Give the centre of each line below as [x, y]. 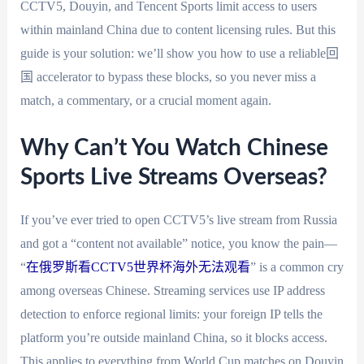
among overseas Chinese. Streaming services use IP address [172, 290]
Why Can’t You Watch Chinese [174, 147]
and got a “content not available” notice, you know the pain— [178, 243]
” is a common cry [297, 266]
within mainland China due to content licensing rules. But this [178, 30]
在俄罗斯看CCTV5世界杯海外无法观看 [138, 266]
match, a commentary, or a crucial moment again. [145, 100]
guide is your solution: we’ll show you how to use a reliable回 [179, 53]
